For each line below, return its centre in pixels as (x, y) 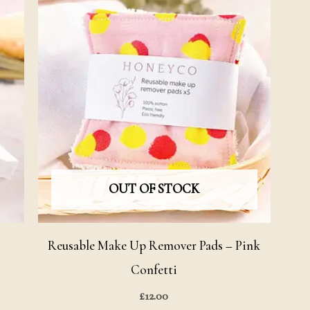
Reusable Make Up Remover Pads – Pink (154, 246)
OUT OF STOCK (154, 188)
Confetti (154, 270)
